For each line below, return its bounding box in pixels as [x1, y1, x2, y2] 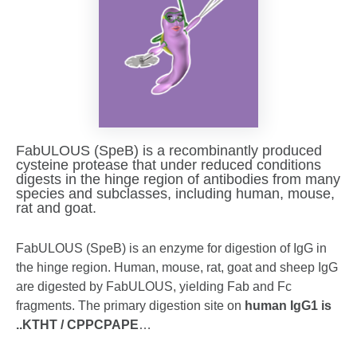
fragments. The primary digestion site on [16, 298, 245, 312]
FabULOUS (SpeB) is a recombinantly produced [16, 142, 322, 159]
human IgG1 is [245, 298, 331, 312]
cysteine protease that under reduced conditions [16, 156, 321, 173]
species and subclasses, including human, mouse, [16, 185, 335, 202]
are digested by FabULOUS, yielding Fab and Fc [16, 279, 292, 293]
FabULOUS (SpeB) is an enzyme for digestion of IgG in [16, 241, 327, 255]
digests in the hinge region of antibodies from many [16, 171, 340, 187]
